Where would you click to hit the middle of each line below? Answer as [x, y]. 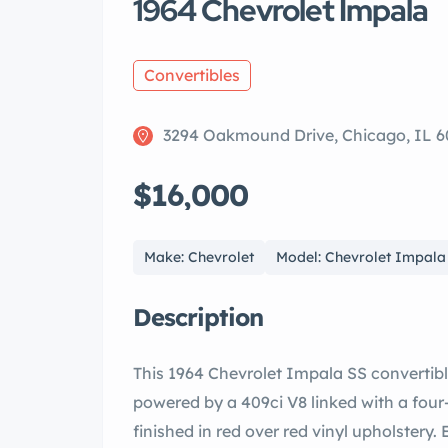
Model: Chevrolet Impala [361, 257]
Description [198, 317]
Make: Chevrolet [199, 257]
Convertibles [192, 75]
